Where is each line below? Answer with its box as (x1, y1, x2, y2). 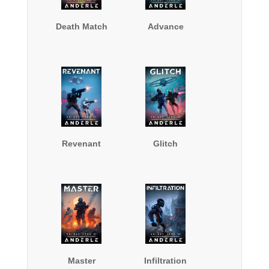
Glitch (153, 139, 178, 149)
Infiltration (144, 256, 187, 266)
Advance (147, 22, 184, 32)
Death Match (55, 22, 107, 32)
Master (67, 256, 95, 266)
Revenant (62, 139, 101, 149)
